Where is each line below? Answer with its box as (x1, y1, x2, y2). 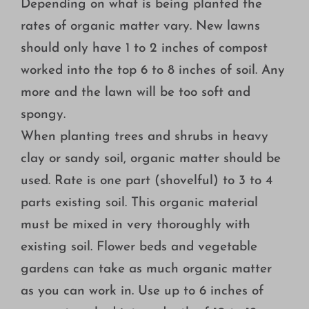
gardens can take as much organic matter (20, 263, 272, 277)
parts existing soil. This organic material (20, 197, 258, 210)
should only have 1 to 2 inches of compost (20, 42, 268, 56)
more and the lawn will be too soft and (20, 86, 250, 100)
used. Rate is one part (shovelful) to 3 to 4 (20, 175, 272, 188)
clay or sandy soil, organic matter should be (20, 152, 281, 166)
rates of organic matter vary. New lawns (20, 20, 260, 34)
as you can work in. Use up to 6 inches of (20, 285, 263, 299)
